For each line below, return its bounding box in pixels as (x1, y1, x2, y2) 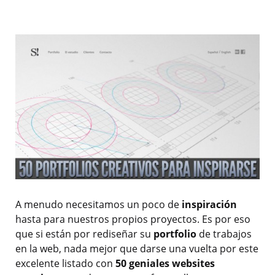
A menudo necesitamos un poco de (15, 198, 182, 212)
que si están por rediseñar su (15, 227, 153, 241)
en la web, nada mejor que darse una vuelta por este (15, 242, 258, 256)
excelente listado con (15, 257, 113, 271)
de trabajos (196, 227, 252, 241)
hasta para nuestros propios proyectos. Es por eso (15, 212, 250, 227)
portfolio (153, 227, 196, 241)
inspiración (182, 198, 237, 212)
